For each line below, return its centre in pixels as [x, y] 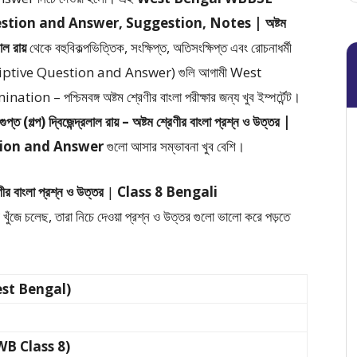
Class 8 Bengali [167, 192]
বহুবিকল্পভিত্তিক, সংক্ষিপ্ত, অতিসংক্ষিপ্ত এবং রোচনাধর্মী [173, 47]
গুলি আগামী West [220, 72]
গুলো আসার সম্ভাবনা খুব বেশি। [174, 146]
